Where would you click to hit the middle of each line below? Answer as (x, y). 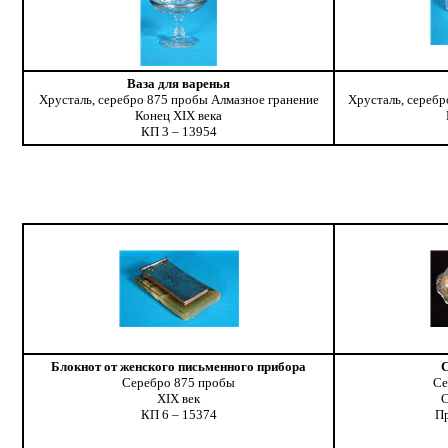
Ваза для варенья (179, 84)
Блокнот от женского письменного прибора (179, 367)
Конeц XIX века (179, 116)
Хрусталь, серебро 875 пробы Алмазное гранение (178, 100)
